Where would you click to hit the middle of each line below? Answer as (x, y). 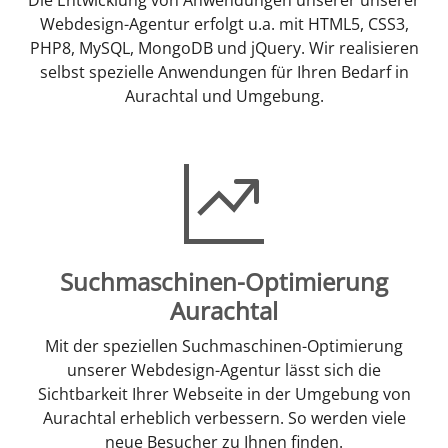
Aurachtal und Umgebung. (224, 95)
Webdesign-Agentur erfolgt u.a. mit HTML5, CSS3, (224, 23)
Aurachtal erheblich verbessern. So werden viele (224, 417)
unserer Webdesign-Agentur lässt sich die (224, 369)
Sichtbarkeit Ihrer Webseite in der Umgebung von (224, 393)
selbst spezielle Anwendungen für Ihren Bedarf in (224, 71)
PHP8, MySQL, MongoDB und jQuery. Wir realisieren (224, 47)
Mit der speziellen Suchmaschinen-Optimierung (224, 345)
